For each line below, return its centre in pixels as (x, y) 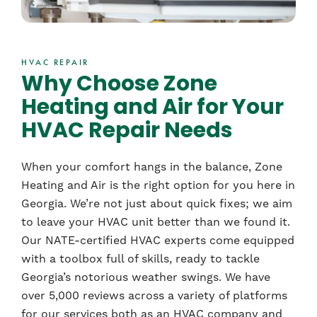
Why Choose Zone (119, 86)
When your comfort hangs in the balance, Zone (152, 167)
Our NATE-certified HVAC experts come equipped (158, 241)
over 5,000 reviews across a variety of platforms (154, 296)
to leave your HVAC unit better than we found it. (156, 222)
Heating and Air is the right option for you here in (158, 185)
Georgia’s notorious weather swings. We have (146, 277)
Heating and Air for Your (152, 109)
